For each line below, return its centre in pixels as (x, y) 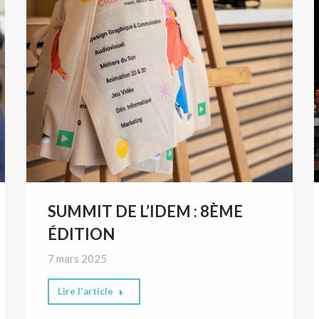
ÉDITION (82, 234)
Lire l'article (86, 291)
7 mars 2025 (78, 258)
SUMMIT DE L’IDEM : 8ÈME (146, 211)
